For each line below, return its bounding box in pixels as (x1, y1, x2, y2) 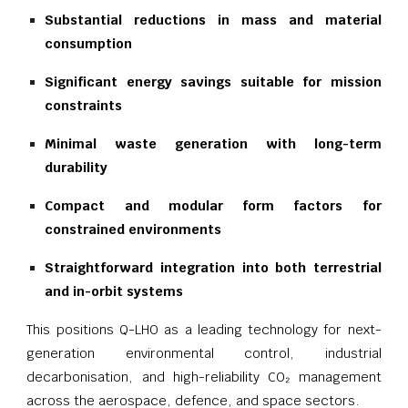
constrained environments (45, 219, 222, 238)
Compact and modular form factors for (45, 196, 382, 214)
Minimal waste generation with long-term (45, 134, 382, 152)
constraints (45, 96, 123, 114)
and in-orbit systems (45, 281, 184, 300)
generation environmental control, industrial (26, 343, 382, 362)
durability (45, 158, 108, 176)
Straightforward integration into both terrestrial (45, 258, 382, 276)
